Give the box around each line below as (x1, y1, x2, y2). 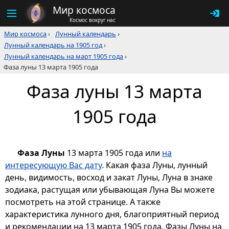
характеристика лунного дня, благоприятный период (5, 209, 219, 220)
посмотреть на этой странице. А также (5, 196, 161, 208)
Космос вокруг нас (70, 16, 116, 24)
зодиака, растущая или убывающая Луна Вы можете (5, 184, 215, 196)
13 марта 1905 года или (65, 147, 162, 159)
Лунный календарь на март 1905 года (4, 52, 123, 61)
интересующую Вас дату (5, 159, 102, 171)
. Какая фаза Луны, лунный (102, 159, 208, 171)
